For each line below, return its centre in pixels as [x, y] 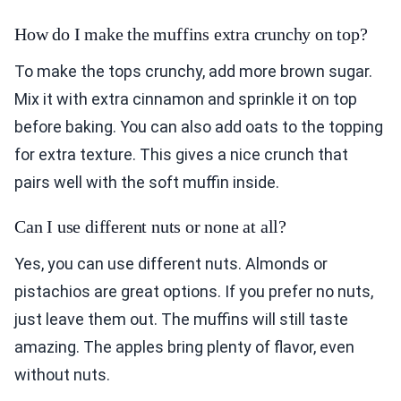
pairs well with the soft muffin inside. [147, 183]
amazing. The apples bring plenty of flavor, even [184, 347]
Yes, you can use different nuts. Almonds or [171, 264]
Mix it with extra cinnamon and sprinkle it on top [186, 99]
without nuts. [62, 375]
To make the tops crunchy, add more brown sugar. [193, 72]
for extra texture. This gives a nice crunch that [181, 155]
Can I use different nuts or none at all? [150, 227]
